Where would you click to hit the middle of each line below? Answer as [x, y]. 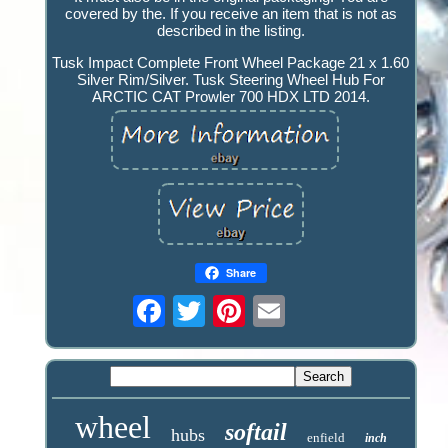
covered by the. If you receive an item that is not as [230, 13]
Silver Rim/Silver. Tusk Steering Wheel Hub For [230, 79]
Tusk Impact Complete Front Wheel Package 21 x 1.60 [231, 62]
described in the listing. [230, 30]
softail [255, 432]
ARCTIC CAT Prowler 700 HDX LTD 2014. [230, 96]
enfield [325, 438]
